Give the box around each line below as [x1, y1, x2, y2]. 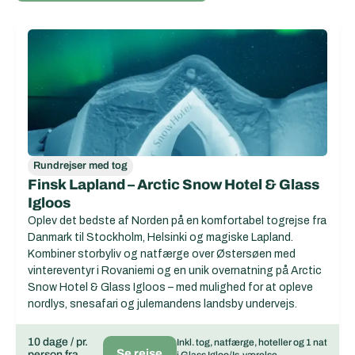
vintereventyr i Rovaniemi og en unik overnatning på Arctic [28, 265, 322, 277]
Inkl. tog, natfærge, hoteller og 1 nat [176, 337, 327, 348]
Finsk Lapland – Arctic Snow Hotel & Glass [28, 177, 319, 193]
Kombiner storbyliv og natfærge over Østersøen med [28, 248, 296, 260]
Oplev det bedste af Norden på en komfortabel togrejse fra [28, 215, 326, 227]
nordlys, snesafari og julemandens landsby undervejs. [28, 298, 297, 310]
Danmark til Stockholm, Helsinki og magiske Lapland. [28, 231, 293, 243]
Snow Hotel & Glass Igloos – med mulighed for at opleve [28, 281, 313, 293]
